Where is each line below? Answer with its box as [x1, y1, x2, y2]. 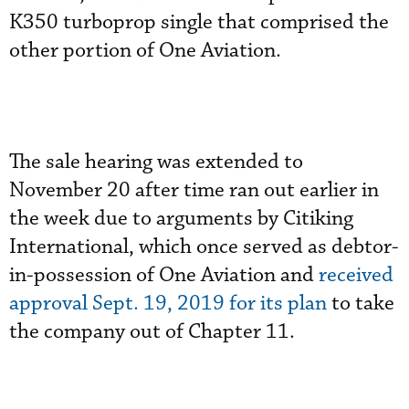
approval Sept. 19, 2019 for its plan [9, 290, 327, 317]
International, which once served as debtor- [9, 234, 399, 260]
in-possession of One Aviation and [9, 262, 319, 288]
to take [327, 290, 394, 317]
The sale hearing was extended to [9, 149, 303, 175]
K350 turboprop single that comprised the [9, 9, 389, 36]
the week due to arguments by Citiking [9, 205, 353, 232]
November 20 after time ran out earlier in [9, 177, 379, 204]
